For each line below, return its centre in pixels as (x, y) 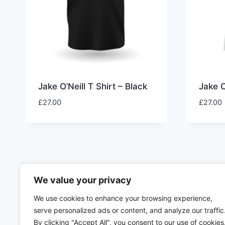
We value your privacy (83, 180)
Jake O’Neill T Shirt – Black (92, 87)
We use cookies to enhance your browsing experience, (123, 198)
